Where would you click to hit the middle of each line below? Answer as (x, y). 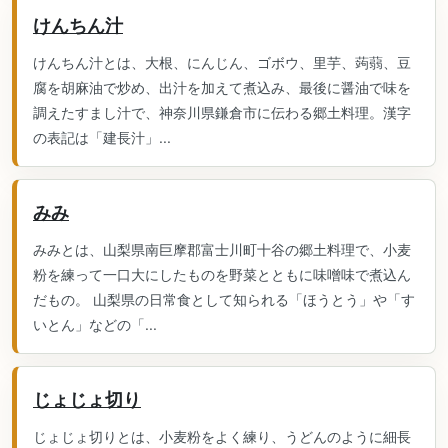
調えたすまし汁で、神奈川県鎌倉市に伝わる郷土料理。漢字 (222, 112)
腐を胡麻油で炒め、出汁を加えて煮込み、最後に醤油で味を (222, 87)
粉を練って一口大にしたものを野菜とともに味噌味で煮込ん (222, 274)
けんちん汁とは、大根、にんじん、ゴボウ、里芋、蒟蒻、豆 (222, 62)
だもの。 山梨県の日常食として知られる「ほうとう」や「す (224, 299)
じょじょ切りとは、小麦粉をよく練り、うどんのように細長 (222, 436)
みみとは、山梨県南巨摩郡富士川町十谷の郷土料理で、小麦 (222, 249)
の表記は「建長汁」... (102, 137)
